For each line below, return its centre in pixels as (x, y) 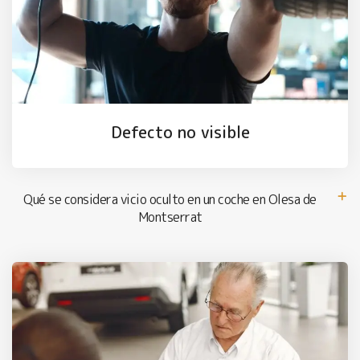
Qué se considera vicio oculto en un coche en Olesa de (170, 199)
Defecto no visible (180, 132)
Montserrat (170, 217)
